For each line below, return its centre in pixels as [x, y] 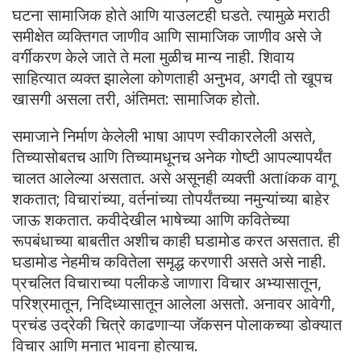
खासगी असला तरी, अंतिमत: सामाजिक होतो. [136, 99]
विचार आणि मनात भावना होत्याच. [105, 346]
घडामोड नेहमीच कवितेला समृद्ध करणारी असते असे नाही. [169, 262]
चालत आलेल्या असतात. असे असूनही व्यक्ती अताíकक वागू [174, 178]
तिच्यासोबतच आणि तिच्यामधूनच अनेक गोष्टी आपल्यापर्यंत [172, 157]
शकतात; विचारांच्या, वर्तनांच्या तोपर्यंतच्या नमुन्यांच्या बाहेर [171, 199]
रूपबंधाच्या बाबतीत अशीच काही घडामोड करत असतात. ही [176, 241]
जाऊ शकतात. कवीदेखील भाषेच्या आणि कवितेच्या [151, 220]
